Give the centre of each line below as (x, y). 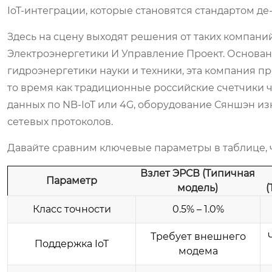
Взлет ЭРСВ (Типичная (198, 173)
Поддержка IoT (72, 244)
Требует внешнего (198, 236)
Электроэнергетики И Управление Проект (115, 54)
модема (198, 251)
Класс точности (72, 209)
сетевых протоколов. (60, 122)
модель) (198, 188)
